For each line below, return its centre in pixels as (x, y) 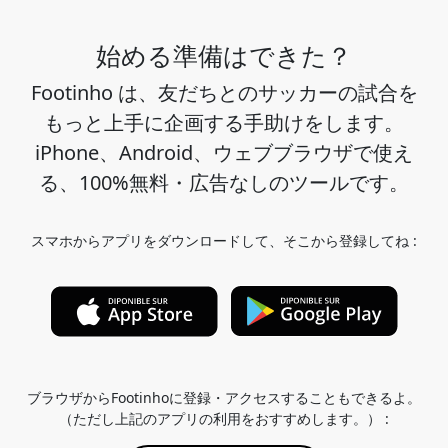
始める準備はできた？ (224, 55)
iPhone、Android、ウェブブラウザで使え (224, 153)
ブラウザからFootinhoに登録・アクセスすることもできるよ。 (224, 398)
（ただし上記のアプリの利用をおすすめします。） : (224, 419)
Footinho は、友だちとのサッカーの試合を (224, 93)
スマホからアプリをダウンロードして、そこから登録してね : (224, 241)
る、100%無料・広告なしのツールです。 (224, 183)
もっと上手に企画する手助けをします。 (224, 123)
